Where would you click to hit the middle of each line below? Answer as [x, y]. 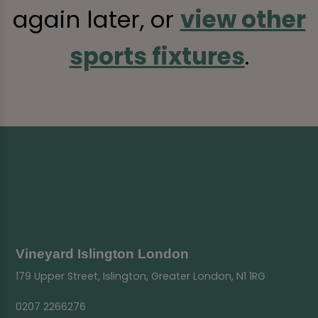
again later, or [96, 20]
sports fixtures [157, 57]
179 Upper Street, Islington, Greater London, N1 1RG [141, 276]
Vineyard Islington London [103, 253]
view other [243, 20]
